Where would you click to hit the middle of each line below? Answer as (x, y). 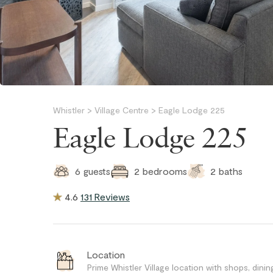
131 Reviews (105, 196)
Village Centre (122, 110)
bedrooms (165, 171)
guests (97, 171)
